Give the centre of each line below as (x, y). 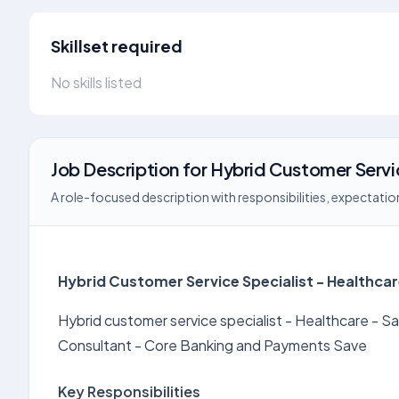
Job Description (115, 169)
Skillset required (117, 46)
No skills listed (96, 82)
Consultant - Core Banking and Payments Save (212, 345)
